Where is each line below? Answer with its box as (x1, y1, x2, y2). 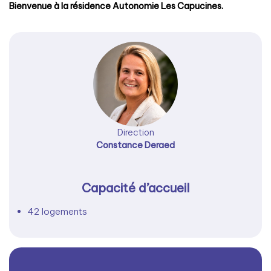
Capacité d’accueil (81, 180, 190, 195)
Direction (117, 127, 154, 138)
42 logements (28, 206, 87, 217)
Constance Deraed (96, 140, 175, 151)
